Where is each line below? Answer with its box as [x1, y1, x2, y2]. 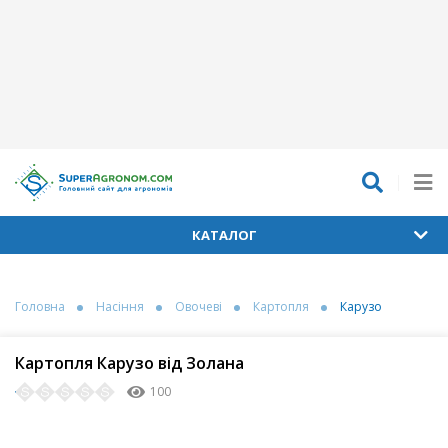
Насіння [96, 298, 144, 316]
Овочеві [175, 298, 222, 316]
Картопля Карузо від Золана [15, 352, 244, 375]
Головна [15, 298, 65, 316]
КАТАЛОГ [191, 226, 257, 245]
